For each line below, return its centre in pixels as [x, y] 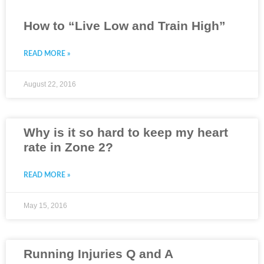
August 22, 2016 [50, 85]
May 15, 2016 [45, 206]
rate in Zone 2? [68, 147]
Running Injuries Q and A [98, 254]
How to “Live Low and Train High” [125, 26]
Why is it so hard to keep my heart [126, 133]
